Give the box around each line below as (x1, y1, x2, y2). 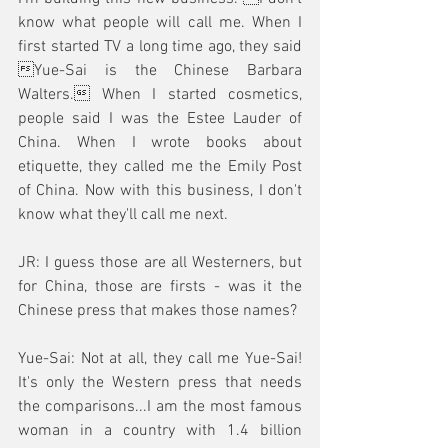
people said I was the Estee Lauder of (18, 109, 302, 129)
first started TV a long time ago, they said (18, 37, 302, 57)
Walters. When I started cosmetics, (18, 85, 302, 105)
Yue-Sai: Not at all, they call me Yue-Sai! (18, 349, 302, 369)
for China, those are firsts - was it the (18, 277, 302, 297)
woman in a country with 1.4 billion (18, 421, 302, 441)
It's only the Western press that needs (18, 373, 302, 393)
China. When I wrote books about (18, 133, 302, 153)
